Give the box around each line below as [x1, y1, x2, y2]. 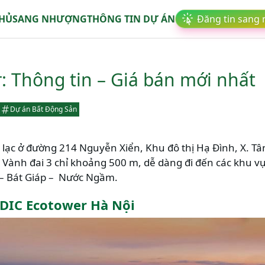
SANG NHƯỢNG [12, 12, 87, 25]
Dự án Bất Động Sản [10, 104, 77, 114]
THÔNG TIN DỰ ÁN [87, 12, 175, 25]
